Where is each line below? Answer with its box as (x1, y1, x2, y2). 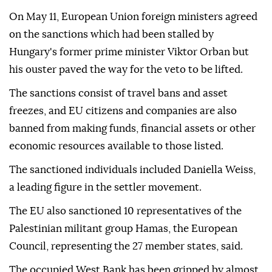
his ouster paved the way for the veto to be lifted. (9, 64, 243, 75)
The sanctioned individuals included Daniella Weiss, (9, 165, 256, 175)
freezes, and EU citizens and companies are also (9, 106, 237, 117)
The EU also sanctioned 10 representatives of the (9, 206, 242, 217)
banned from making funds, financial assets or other (9, 123, 256, 134)
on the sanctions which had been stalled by (9, 29, 214, 40)
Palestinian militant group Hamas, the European (9, 223, 237, 234)
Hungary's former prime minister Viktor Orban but (9, 47, 249, 58)
